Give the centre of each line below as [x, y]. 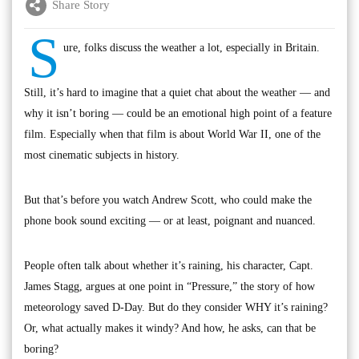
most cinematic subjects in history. [102, 155]
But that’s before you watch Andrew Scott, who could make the [168, 200]
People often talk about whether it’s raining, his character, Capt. [169, 265]
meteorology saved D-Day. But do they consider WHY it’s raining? [176, 307]
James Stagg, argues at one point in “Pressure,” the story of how [169, 286]
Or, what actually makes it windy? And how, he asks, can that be [170, 328]
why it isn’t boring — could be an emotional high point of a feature [178, 113]
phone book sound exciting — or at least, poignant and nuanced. [170, 220]
